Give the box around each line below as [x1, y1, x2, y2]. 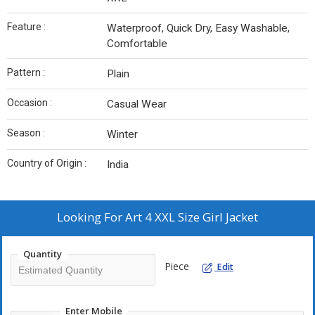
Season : [7, 127, 45, 139]
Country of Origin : [7, 157, 86, 169]
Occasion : [7, 97, 52, 109]
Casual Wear [107, 98, 167, 111]
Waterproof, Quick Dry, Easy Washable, [107, 22, 290, 35]
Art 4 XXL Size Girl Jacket [125, 209, 258, 226]
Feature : [7, 21, 46, 33]
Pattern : [7, 67, 45, 79]
